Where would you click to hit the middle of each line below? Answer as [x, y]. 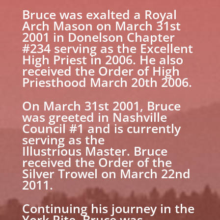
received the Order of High [101, 70]
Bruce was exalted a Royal [99, 14]
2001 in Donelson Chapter [98, 37]
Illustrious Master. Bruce [95, 151]
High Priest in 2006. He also [102, 59]
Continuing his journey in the [108, 208]
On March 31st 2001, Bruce [101, 105]
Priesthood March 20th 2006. [107, 82]
